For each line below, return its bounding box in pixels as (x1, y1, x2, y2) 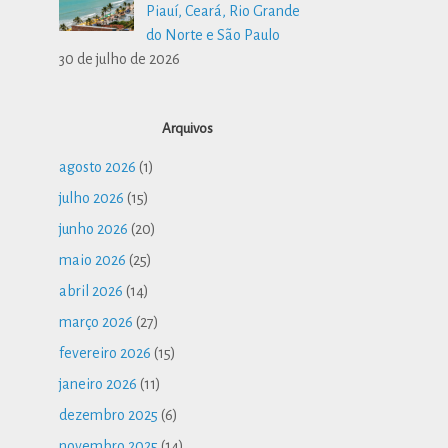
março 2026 (59, 314, 134, 331)
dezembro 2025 (59, 407, 159, 424)
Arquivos (162, 121, 214, 137)
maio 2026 (59, 252, 127, 269)
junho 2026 (59, 221, 129, 238)
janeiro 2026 (59, 376, 138, 393)
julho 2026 (59, 190, 125, 207)
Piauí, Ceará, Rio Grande (146, 3, 301, 20)
